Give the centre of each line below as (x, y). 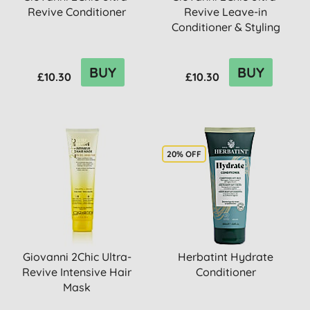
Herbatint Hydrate (226, 257)
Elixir (226, 42)
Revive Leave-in (226, 12)
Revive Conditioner (77, 12)
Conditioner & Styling (226, 27)
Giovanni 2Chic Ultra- (77, 257)
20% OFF (184, 154)
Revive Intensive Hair (77, 272)
